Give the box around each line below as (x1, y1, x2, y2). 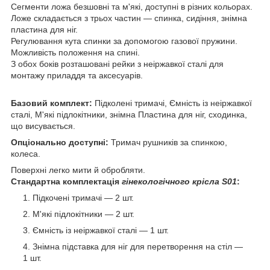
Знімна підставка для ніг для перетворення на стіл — (33, 241, 243, 251)
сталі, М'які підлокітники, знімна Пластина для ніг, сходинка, (11, 109, 247, 119)
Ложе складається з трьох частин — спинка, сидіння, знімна (11, 13, 247, 23)
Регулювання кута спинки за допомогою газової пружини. (11, 36, 237, 46)
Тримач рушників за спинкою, (111, 137, 227, 147)
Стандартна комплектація (11, 176, 122, 186)
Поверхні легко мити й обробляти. (11, 165, 145, 175)
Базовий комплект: (11, 98, 92, 108)
